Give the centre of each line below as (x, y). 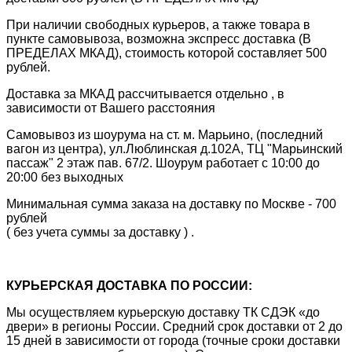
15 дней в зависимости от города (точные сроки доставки (173, 340)
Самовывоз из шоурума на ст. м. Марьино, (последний (165, 134)
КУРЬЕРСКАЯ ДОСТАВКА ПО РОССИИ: (129, 285)
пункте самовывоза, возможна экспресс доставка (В (159, 38)
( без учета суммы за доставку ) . (100, 232)
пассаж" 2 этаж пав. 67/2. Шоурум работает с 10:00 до (163, 163)
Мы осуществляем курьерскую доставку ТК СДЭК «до (163, 312)
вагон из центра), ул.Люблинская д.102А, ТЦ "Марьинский (174, 148)
